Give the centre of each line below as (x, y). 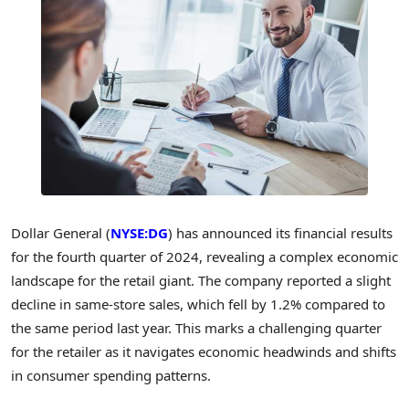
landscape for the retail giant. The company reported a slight (201, 280)
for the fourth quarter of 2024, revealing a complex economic (204, 256)
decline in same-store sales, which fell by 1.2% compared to (198, 304)
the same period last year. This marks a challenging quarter (196, 327)
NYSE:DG (139, 232)
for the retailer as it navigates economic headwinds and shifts (204, 351)
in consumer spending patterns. (111, 375)
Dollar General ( (61, 232)
